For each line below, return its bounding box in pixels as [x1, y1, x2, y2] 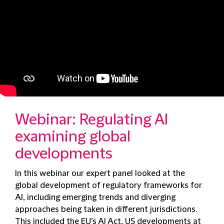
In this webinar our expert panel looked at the [15, 169, 185, 178]
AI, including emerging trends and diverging [15, 193, 175, 202]
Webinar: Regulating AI [15, 111, 168, 129]
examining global [15, 128, 130, 146]
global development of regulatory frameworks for [15, 181, 202, 190]
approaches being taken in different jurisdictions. [15, 205, 197, 214]
